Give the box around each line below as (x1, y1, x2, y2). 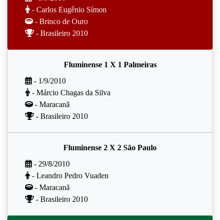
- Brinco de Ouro (33, 17, 88, 26)
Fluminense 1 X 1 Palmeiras (63, 60, 157, 69)
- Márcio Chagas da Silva (30, 88, 110, 97)
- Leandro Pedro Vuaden (30, 171, 109, 180)
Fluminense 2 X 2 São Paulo (63, 143, 157, 152)
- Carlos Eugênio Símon (30, 5, 107, 14)
